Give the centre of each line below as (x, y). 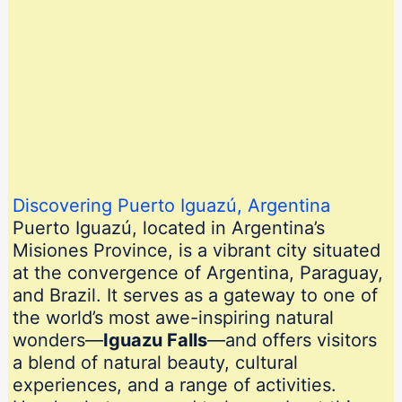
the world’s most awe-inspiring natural (173, 318)
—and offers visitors (292, 341)
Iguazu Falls (155, 341)
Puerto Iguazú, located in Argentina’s (168, 228)
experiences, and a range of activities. (174, 385)
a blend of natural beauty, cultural (155, 363)
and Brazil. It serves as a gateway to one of (195, 296)
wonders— (57, 341)
